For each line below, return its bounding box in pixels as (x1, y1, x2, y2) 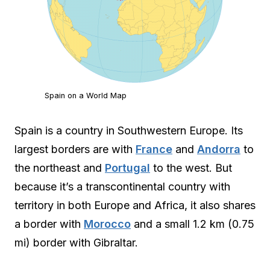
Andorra (197, 143, 240, 156)
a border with (14, 218, 84, 231)
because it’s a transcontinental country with (14, 180, 230, 193)
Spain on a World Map (45, 90, 127, 100)
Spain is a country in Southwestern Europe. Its (14, 124, 243, 137)
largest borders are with (14, 143, 136, 156)
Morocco (84, 218, 131, 231)
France (136, 143, 172, 156)
